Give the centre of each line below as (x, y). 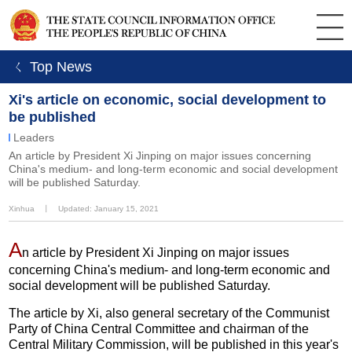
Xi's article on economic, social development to (168, 99)
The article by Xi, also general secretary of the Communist (169, 313)
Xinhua (22, 208)
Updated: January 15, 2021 (109, 208)
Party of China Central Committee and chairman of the (159, 328)
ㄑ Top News (50, 66)
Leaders (34, 137)
